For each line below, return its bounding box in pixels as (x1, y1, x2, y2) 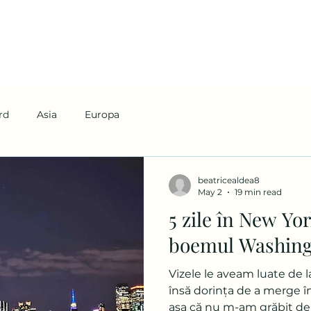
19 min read (235, 187, 282, 197)
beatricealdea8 (198, 175, 260, 185)
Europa (85, 108, 119, 121)
